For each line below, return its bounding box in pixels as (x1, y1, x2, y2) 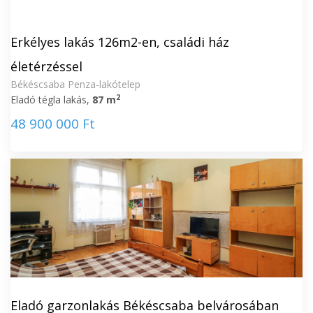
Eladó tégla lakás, (10, 93, 92, 106)
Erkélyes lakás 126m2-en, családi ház (10, 34, 229, 50)
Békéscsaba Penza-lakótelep (10, 78, 140, 91)
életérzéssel (10, 58, 82, 75)
